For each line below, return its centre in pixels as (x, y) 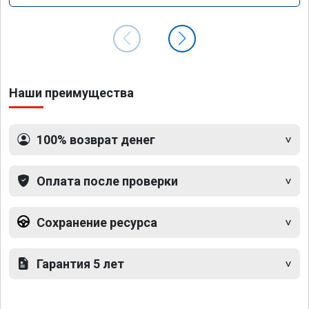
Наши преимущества (71, 93)
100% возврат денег (96, 140)
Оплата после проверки (107, 181)
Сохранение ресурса (97, 223)
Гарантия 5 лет (80, 264)
